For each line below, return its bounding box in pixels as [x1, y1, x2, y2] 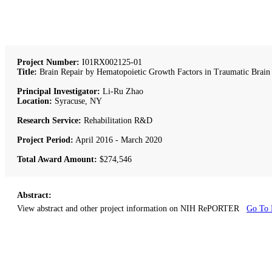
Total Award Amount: [17, 154, 97, 164]
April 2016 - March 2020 [73, 135, 162, 144]
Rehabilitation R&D [84, 115, 152, 125]
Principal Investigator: [17, 86, 100, 96]
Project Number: [17, 57, 80, 67]
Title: [17, 67, 37, 76]
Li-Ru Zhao [100, 86, 143, 96]
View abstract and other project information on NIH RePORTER [17, 203, 246, 213]
